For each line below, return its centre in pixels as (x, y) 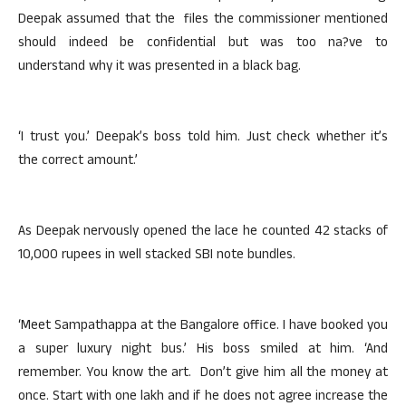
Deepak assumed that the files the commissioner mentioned (203, 20)
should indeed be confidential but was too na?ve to (203, 44)
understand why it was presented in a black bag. (159, 68)
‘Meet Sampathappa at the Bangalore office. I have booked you (203, 327)
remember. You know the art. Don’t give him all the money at (203, 374)
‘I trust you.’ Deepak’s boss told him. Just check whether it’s (203, 138)
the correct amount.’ (78, 162)
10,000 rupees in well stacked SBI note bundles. (157, 256)
